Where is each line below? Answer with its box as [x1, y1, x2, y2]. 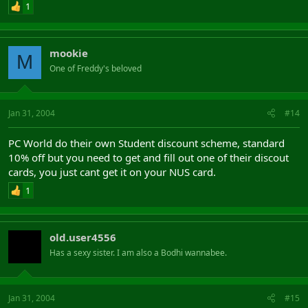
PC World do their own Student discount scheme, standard [8, 136, 285, 150]
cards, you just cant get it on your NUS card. [8, 165, 216, 179]
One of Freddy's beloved [49, 62, 142, 74]
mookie [49, 45, 88, 60]
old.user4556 [49, 230, 116, 244]
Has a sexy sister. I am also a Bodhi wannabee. [49, 247, 227, 258]
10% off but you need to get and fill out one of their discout [8, 151, 289, 164]
